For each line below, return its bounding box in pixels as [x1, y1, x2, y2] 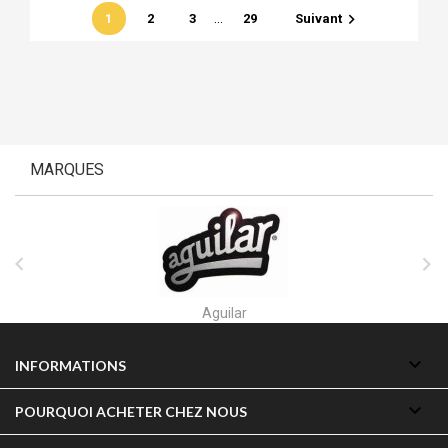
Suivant [294, 10, 342, 26]
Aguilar [78, 304, 124, 321]
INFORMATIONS [15, 356, 126, 374]
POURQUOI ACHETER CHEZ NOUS [15, 402, 247, 420]
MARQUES [30, 159, 104, 179]
